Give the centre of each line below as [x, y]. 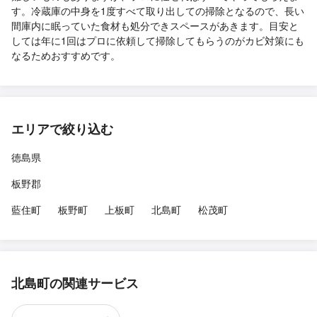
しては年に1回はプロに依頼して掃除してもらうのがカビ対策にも [158, 40]
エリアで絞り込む [62, 128]
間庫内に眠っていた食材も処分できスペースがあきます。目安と [155, 25]
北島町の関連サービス [75, 283]
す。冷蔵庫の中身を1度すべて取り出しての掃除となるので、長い [158, 10]
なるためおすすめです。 [66, 55]
